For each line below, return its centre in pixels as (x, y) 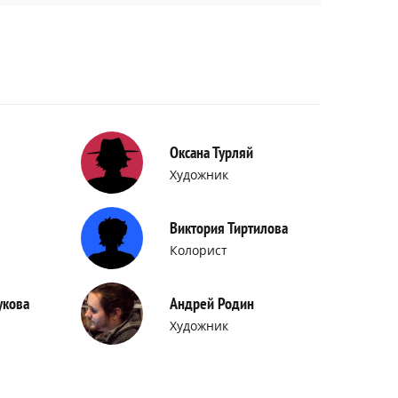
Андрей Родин (212, 303)
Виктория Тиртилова (229, 227)
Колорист (199, 250)
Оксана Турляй (211, 152)
